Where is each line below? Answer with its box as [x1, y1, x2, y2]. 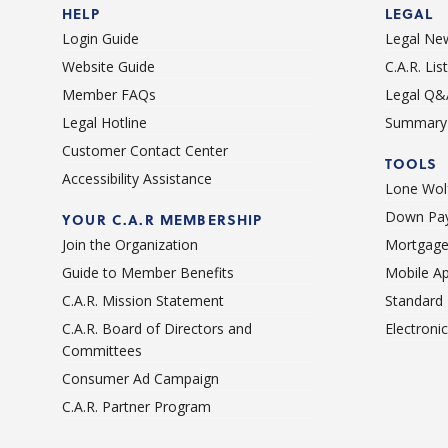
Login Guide [62, 28, 139, 48]
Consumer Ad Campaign [62, 368, 219, 388]
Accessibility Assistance [62, 168, 212, 188]
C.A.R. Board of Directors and [62, 318, 252, 338]
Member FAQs [62, 84, 156, 104]
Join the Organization [62, 234, 198, 254]
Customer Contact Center [62, 140, 228, 160]
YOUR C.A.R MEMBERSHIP [62, 208, 263, 230]
